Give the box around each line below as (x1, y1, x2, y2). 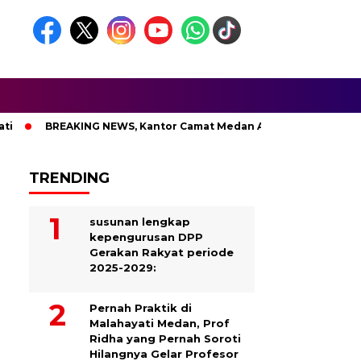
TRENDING (29, 169, 110, 187)
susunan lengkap (89, 215, 190, 228)
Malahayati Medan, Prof (89, 317, 230, 330)
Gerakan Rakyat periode (89, 246, 234, 259)
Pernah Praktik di (89, 301, 192, 314)
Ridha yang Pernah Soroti (89, 332, 241, 345)
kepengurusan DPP (89, 230, 203, 243)
